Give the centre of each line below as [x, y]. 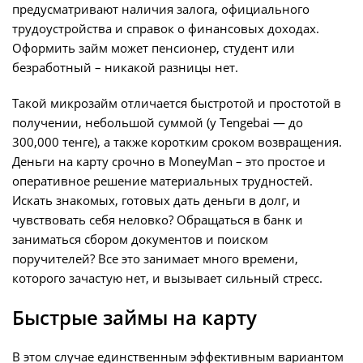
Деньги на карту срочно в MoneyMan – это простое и [169, 162]
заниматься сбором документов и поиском [140, 239]
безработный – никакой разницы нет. [125, 68]
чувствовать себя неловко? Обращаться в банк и [158, 220]
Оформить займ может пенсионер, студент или [154, 48]
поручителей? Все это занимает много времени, [155, 259]
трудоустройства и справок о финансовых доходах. [166, 29]
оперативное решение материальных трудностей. [162, 181]
